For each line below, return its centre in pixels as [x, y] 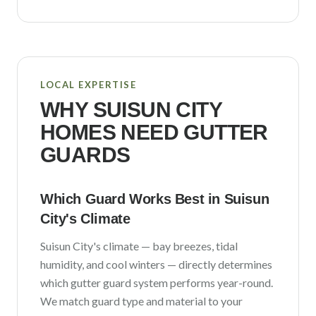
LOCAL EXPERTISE [89, 85]
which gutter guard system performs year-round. [157, 282]
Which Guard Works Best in [132, 199]
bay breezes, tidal [195, 246]
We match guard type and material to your [141, 301]
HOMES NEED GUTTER [154, 132]
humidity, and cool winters [103, 264]
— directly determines [219, 264]
